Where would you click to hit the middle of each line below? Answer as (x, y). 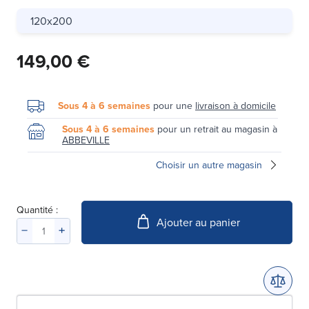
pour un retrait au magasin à (216, 129)
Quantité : (37, 209)
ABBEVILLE (86, 140)
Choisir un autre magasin (209, 165)
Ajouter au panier (198, 222)
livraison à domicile (236, 105)
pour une (173, 105)
